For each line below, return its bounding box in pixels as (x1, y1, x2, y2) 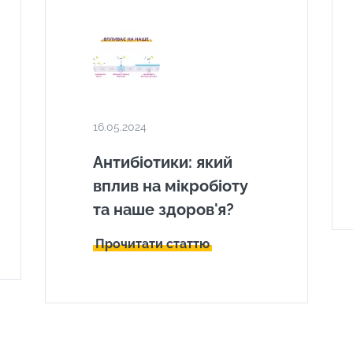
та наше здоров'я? (92, 200, 234, 219)
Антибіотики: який (92, 153, 232, 172)
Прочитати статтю (95, 236, 210, 251)
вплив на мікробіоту (92, 176, 248, 195)
